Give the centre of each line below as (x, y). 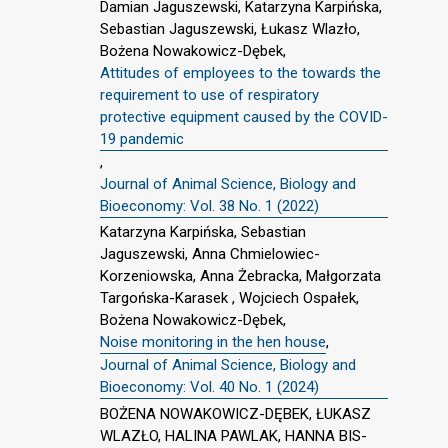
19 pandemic (142, 138)
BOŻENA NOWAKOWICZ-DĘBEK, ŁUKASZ (235, 414)
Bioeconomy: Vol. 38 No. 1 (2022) (209, 205)
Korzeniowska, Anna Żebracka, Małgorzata (240, 276)
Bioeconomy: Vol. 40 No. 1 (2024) (209, 387)
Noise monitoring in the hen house (213, 342)
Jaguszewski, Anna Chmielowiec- (210, 254)
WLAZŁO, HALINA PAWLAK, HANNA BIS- (233, 436)
